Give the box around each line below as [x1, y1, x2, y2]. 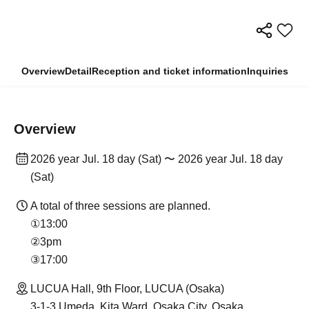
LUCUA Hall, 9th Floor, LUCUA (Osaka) [30, 283, 224, 295]
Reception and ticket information [91, 66, 247, 77]
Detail [64, 66, 92, 77]
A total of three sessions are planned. [30, 200, 210, 212]
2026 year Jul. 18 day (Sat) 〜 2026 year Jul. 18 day [30, 153, 283, 165]
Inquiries [246, 66, 288, 77]
